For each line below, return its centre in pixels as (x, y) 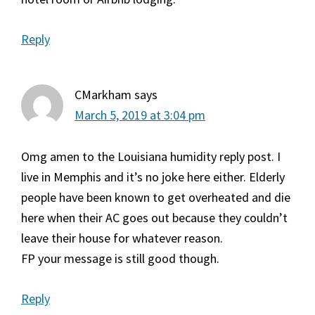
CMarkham (103, 95)
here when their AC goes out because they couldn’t (154, 218)
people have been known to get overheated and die (156, 198)
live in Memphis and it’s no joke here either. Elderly (153, 177)
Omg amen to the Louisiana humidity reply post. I (151, 157)
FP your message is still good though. (120, 259)
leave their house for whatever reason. (122, 238)
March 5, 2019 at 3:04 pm (140, 115)
